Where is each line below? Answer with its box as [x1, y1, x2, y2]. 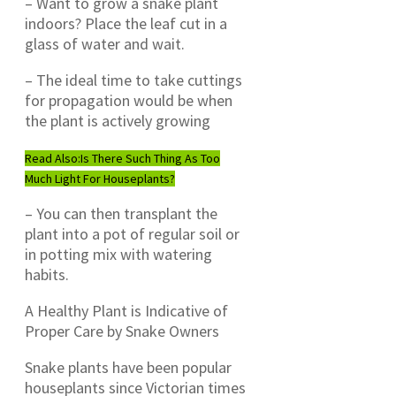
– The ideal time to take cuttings [25, 69, 242, 90]
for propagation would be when [25, 89, 232, 110]
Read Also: [25, 149, 80, 166]
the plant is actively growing [25, 110, 210, 131]
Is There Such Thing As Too [80, 149, 220, 166]
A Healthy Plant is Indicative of [25, 300, 228, 321]
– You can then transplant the [25, 202, 217, 224]
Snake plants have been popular [25, 356, 232, 377]
